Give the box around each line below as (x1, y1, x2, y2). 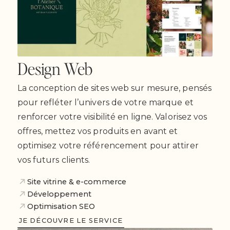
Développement (27, 189, 91, 199)
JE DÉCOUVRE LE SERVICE (18, 216, 123, 224)
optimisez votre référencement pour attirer (17, 140, 199, 150)
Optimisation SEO (27, 201, 95, 211)
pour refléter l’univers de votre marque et (17, 97, 194, 107)
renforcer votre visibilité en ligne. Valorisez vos (17, 111, 207, 122)
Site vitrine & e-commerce (27, 177, 127, 186)
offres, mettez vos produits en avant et (17, 126, 178, 136)
